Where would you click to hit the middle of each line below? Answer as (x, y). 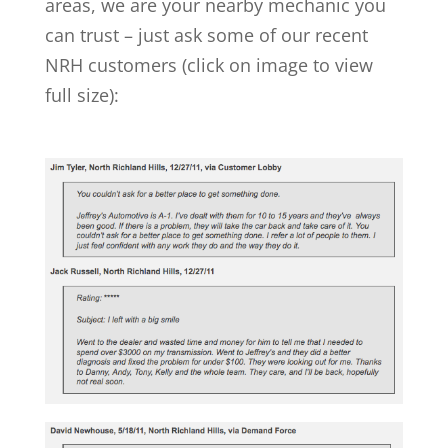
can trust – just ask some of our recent (206, 35)
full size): (81, 95)
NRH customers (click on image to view (208, 65)
